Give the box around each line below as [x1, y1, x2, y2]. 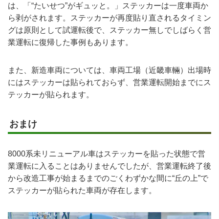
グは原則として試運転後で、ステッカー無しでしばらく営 [8, 25, 211, 34]
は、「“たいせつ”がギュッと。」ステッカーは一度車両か [8, 1, 208, 10]
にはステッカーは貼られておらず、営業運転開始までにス [8, 78, 211, 87]
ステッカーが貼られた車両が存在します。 [8, 186, 156, 195]
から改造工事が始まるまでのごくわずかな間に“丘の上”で [8, 174, 208, 182]
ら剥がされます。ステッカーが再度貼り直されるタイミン [8, 13, 211, 22]
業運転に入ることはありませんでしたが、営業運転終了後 [8, 161, 211, 170]
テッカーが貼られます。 [8, 90, 94, 99]
